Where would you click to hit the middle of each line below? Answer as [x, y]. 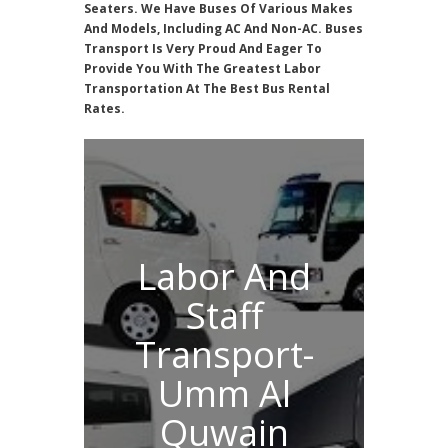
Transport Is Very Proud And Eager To [203, 48]
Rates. [104, 108]
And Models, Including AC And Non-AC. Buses [223, 28]
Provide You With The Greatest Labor [202, 68]
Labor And [224, 276]
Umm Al [224, 393]
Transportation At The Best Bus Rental [207, 88]
